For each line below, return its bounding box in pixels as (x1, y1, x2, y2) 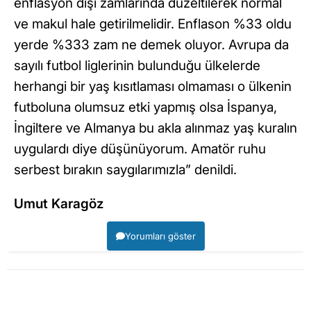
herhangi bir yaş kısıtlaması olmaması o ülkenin (14, 78, 292, 94)
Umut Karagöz (14, 195, 103, 212)
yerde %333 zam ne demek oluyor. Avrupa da (14, 36, 289, 53)
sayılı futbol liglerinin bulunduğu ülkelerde (14, 57, 260, 74)
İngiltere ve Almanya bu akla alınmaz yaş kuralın (14, 119, 297, 136)
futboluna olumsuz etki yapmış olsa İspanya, (14, 99, 277, 115)
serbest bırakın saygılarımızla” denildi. (14, 161, 237, 178)
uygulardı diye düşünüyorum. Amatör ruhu (14, 140, 266, 157)
